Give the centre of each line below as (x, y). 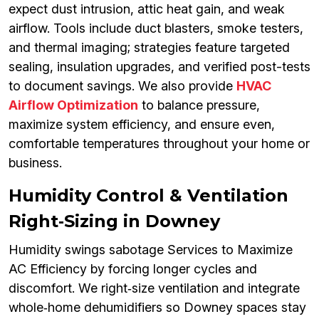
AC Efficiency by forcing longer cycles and (133, 269)
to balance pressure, (199, 105)
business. (35, 163)
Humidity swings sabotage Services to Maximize (151, 250)
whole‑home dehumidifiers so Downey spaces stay (157, 308)
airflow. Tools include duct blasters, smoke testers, (156, 28)
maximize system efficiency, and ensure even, (142, 125)
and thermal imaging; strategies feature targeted (149, 48)
